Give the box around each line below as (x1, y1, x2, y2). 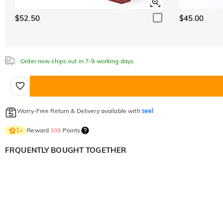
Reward (27, 126, 51, 134)
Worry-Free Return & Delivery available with (17, 107, 142, 114)
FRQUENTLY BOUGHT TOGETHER (5, 145, 127, 155)
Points (61, 126, 81, 134)
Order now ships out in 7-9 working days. (19, 57, 135, 65)
